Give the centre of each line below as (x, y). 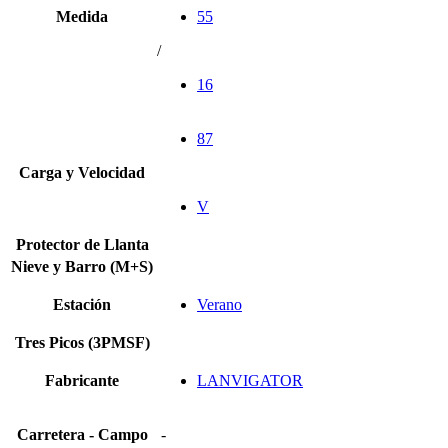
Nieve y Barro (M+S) (82, 266)
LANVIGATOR (250, 380)
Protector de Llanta (82, 244)
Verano (219, 304)
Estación (82, 304)
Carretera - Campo (82, 434)
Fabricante (82, 380)
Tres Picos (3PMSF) (82, 342)
